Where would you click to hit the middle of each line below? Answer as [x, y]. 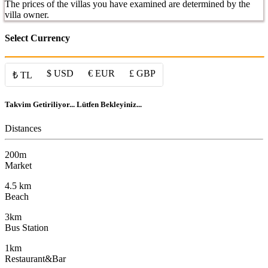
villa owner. [27, 14]
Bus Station [27, 227]
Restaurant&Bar [35, 258]
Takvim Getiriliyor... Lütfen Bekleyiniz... [73, 105]
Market [18, 165]
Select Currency [37, 38]
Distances [23, 128]
